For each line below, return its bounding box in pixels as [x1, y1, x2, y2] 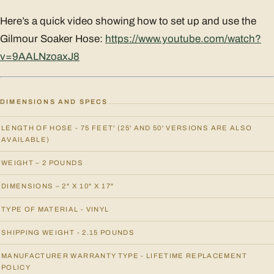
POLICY [1, 264, 31, 272]
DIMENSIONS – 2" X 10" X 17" [1, 182, 114, 190]
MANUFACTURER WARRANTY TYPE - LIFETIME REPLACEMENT [1, 252, 247, 260]
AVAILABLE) [1, 136, 50, 144]
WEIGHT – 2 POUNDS [1, 159, 83, 167]
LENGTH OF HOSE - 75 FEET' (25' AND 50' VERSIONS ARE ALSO [1, 124, 253, 132]
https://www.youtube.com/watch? [105, 32, 261, 45]
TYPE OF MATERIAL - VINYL [1, 206, 109, 213]
